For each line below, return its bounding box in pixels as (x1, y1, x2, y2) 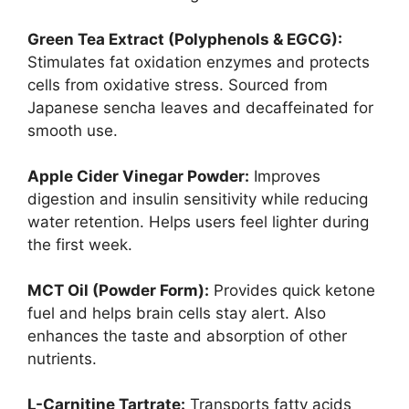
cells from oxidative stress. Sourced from (27, 75, 328, 94)
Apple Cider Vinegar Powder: (27, 166, 249, 185)
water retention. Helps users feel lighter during (27, 212, 369, 231)
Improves (249, 166, 320, 185)
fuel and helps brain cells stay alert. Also (27, 303, 326, 322)
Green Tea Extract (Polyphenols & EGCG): (27, 29, 342, 48)
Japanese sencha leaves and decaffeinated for (27, 98, 373, 117)
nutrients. (27, 349, 97, 368)
